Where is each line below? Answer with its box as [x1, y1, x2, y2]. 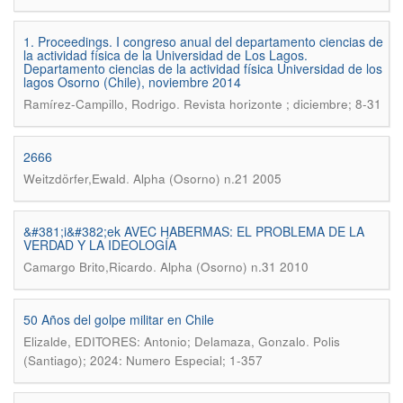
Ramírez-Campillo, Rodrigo [23, 95, 176, 112]
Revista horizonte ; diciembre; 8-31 [184, 95, 381, 112]
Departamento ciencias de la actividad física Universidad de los [23, 59, 382, 77]
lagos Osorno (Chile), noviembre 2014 [23, 73, 241, 91]
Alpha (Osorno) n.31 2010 [160, 258, 309, 275]
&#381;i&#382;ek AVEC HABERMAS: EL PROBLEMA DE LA [23, 222, 364, 240]
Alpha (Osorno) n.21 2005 [133, 170, 282, 187]
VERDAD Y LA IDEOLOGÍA [23, 236, 176, 254]
